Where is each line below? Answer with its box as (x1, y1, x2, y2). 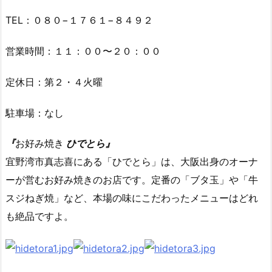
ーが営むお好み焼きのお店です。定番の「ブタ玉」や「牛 (5, 174, 258, 186)
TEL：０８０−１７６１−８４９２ (5, 14, 153, 27)
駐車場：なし (5, 106, 64, 119)
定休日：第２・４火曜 (5, 75, 103, 88)
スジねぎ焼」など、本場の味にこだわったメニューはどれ (5, 192, 258, 205)
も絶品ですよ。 (5, 210, 73, 223)
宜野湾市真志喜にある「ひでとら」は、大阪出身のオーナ (5, 155, 258, 168)
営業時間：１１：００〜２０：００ (5, 44, 161, 57)
